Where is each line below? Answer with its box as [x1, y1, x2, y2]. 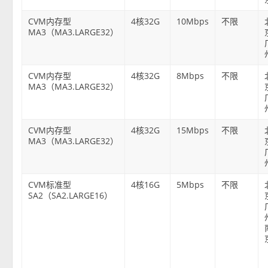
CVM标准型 [28, 178, 72, 190]
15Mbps [176, 124, 209, 136]
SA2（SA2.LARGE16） [28, 189, 113, 201]
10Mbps [176, 15, 209, 27]
